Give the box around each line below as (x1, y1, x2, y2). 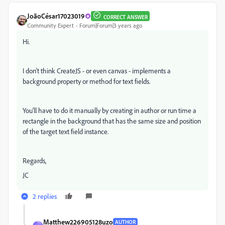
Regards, (23, 156, 46, 165)
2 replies (33, 192, 57, 200)
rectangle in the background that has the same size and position (23, 117, 201, 125)
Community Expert (27, 22, 74, 29)
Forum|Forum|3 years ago (79, 22, 142, 29)
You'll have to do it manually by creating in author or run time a (23, 106, 196, 115)
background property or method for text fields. (23, 77, 150, 85)
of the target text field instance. (23, 127, 108, 136)
